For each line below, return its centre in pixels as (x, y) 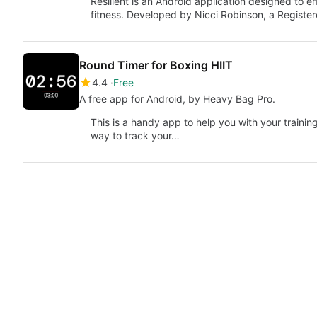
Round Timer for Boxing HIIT (156, 65)
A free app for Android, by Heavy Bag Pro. (177, 99)
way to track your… (135, 136)
